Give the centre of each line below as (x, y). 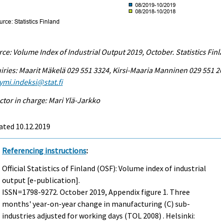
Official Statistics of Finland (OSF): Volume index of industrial (104, 168)
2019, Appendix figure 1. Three (139, 192)
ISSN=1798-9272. (31, 192)
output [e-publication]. (41, 180)
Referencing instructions (44, 150)
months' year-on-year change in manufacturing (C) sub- (96, 204)
